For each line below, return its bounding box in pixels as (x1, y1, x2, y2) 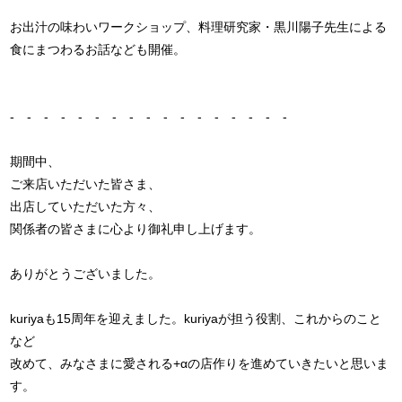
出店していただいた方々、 (10, 198, 162, 214)
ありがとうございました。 (10, 266, 162, 281)
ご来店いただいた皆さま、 (10, 176, 162, 191)
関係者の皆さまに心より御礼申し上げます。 (10, 221, 262, 236)
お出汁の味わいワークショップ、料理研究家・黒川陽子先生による (10, 19, 388, 34)
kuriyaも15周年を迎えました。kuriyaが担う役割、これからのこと (10, 310, 382, 326)
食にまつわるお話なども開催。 (10, 41, 187, 57)
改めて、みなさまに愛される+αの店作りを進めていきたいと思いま (10, 355, 389, 371)
